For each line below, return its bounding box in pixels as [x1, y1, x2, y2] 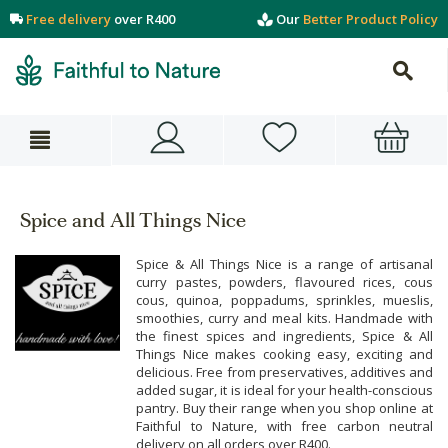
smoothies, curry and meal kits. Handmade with [136, 309, 433, 327]
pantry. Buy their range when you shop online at [136, 399, 433, 417]
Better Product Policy [303, 10, 438, 28]
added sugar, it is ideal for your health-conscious [136, 381, 433, 399]
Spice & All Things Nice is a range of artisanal [136, 255, 433, 273]
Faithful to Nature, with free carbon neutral [136, 417, 433, 435]
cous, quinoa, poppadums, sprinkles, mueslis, [136, 291, 433, 309]
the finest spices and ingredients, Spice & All [136, 327, 433, 345]
